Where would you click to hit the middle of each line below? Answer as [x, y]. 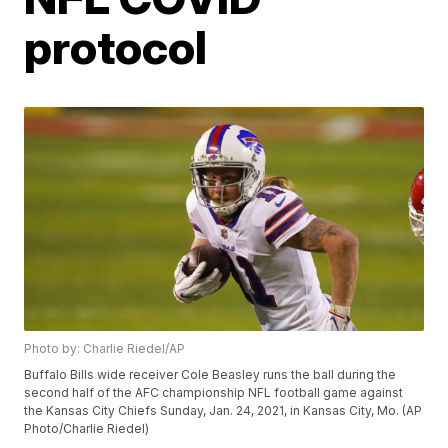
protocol [116, 47]
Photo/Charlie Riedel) [87, 429]
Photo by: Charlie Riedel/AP [105, 349]
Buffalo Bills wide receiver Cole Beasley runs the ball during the [210, 375]
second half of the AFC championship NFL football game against [214, 393]
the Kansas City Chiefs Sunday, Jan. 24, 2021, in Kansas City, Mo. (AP [223, 411]
